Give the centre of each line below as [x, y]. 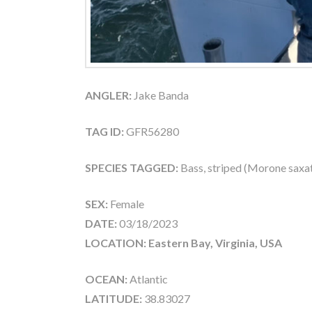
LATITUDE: [114, 299]
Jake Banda [160, 95]
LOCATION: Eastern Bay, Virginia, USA [184, 243]
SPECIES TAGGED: [133, 168]
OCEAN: [106, 279]
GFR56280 [151, 132]
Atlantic [148, 279]
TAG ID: [104, 132]
